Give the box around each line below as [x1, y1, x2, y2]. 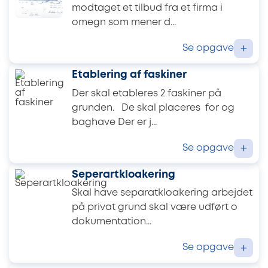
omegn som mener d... [72, 17, 176, 27]
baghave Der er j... [72, 117, 157, 127]
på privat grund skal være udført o [72, 203, 237, 212]
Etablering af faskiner [72, 70, 187, 80]
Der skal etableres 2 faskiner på [72, 89, 221, 98]
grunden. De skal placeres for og [72, 103, 234, 112]
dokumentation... [72, 217, 151, 227]
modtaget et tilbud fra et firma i [72, 3, 223, 13]
